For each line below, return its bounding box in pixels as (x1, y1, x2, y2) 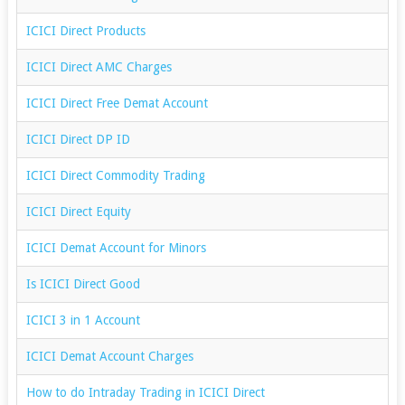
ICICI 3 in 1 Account (25, 312, 140, 327)
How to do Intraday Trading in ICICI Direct (25, 384, 265, 400)
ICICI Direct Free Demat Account (25, 95, 208, 110)
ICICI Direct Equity (25, 203, 131, 219)
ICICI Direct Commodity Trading (25, 167, 205, 183)
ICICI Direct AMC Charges (25, 59, 172, 74)
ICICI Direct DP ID (25, 131, 130, 146)
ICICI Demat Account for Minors (25, 240, 206, 255)
